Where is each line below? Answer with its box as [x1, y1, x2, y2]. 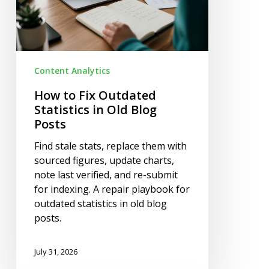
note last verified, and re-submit [34, 168, 178, 181]
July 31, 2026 [34, 246, 77, 257]
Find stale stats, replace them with [34, 139, 187, 153]
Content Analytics [34, 64, 110, 76]
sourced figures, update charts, [34, 153, 174, 167]
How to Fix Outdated [34, 86, 156, 103]
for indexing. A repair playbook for [34, 182, 190, 196]
